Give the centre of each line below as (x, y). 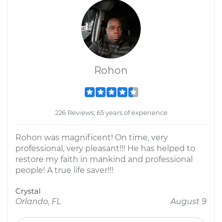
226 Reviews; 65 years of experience (111, 112)
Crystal (28, 191)
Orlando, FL (38, 201)
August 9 (189, 201)
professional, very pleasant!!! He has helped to (105, 148)
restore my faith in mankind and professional (104, 159)
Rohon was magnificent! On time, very (92, 138)
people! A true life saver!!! (64, 170)
